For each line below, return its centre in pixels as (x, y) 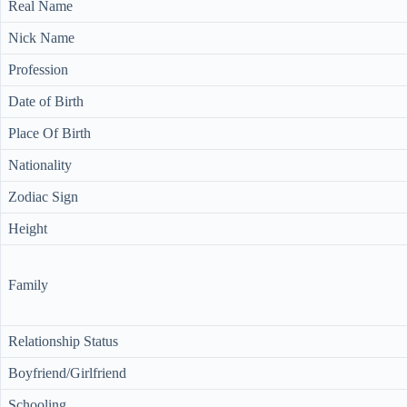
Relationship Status (63, 341)
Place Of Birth (50, 133)
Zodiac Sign (43, 196)
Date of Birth (46, 101)
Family (28, 284)
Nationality (40, 164)
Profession (38, 69)
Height (28, 228)
